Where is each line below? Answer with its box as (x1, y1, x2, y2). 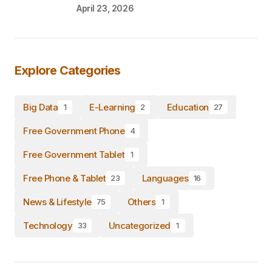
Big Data (23, 101, 58, 113)
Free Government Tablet (23, 148, 125, 160)
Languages (141, 172, 189, 184)
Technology (23, 219, 73, 231)
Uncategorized (108, 219, 171, 231)
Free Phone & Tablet (23, 172, 106, 184)
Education (166, 101, 209, 113)
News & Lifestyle (23, 195, 92, 208)
